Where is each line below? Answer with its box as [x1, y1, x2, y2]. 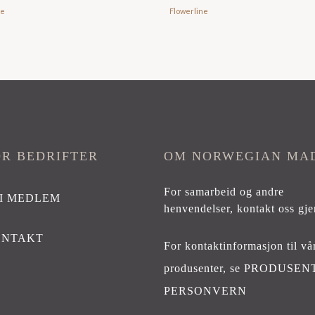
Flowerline [169, 6, 208, 15]
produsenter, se [164, 262, 245, 274]
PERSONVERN [164, 284, 247, 297]
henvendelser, [164, 202, 238, 214]
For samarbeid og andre [164, 185, 285, 198]
